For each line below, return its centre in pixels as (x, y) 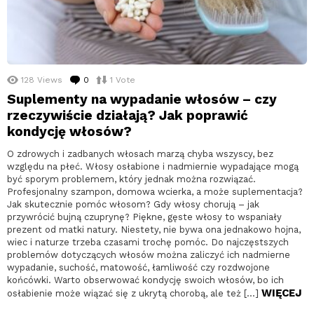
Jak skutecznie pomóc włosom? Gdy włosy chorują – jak (133, 205)
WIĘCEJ (281, 293)
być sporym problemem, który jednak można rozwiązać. (131, 179)
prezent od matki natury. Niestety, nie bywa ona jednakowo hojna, (154, 230)
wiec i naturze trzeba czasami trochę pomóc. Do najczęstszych (148, 243)
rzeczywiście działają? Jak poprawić (128, 116)
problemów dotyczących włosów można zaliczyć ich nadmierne (149, 255)
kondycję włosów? (69, 132)
